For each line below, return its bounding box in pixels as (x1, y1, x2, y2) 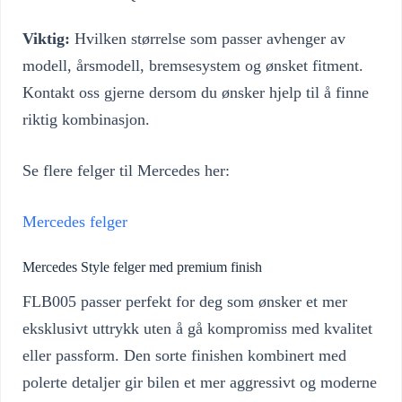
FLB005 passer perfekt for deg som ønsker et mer (22, 293, 347, 311)
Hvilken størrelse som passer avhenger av (70, 29, 345, 48)
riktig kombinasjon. (22, 109, 150, 128)
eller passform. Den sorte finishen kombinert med (22, 346, 346, 365)
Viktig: (22, 29, 70, 48)
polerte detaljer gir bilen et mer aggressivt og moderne (22, 373, 377, 392)
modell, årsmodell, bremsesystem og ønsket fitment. (22, 56, 363, 74)
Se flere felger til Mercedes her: (22, 161, 230, 179)
